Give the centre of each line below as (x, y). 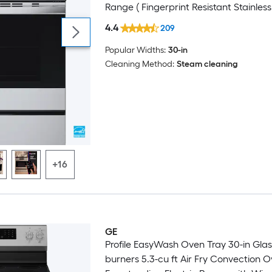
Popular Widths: (135, 50)
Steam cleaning (207, 64)
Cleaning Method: (139, 64)
